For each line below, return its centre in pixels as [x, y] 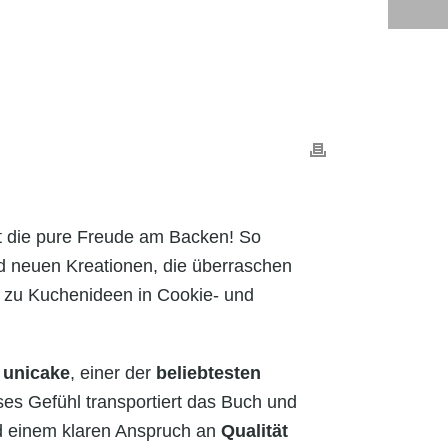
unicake [36, 372]
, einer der [113, 372]
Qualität [254, 430]
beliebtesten [208, 372]
